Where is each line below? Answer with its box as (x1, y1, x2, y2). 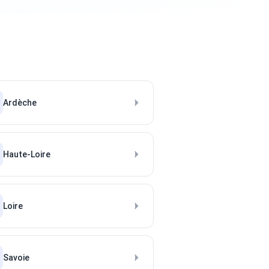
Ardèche (3, 98, 37, 107)
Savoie (3, 253, 29, 262)
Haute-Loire (3, 150, 50, 159)
